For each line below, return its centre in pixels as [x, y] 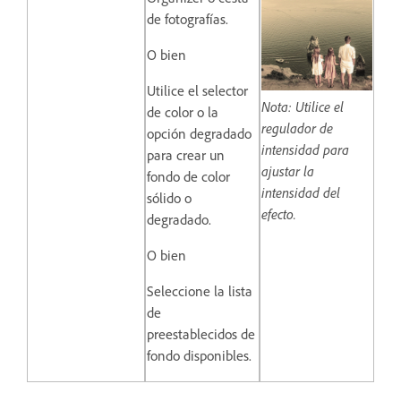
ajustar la [288, 171]
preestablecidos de [201, 334]
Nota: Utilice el [303, 107]
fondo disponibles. [199, 356]
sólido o [169, 198]
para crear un [186, 155]
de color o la [183, 112]
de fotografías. [188, 19]
